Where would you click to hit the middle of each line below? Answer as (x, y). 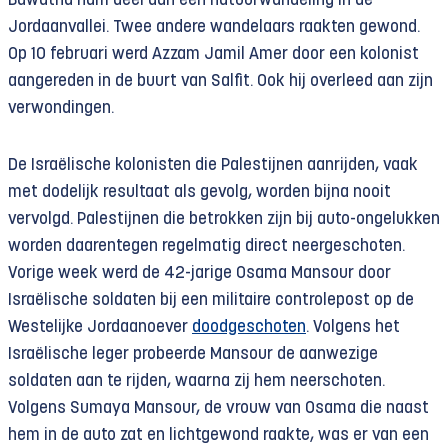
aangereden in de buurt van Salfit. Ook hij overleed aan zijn (220, 81)
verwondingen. (61, 108)
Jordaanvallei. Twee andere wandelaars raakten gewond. (214, 27)
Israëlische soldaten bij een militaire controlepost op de (211, 300)
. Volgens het (353, 327)
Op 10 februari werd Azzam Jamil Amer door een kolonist (213, 54)
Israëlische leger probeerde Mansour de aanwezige (193, 354)
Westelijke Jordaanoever (100, 327)
